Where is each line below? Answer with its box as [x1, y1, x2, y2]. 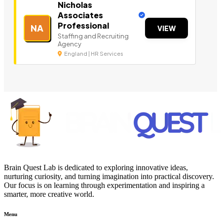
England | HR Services [63, 50, 123, 57]
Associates [58, 10, 103, 21]
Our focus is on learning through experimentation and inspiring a [4, 181, 205, 190]
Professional [58, 20, 109, 31]
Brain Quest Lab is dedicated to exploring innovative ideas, [4, 163, 188, 172]
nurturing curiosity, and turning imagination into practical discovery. [4, 172, 214, 181]
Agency [58, 40, 81, 48]
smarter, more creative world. [4, 190, 94, 199]
